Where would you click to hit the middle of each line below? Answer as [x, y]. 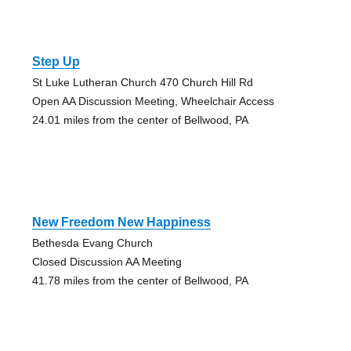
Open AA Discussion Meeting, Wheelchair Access [153, 101]
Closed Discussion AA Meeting [107, 261]
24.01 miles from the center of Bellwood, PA [140, 119]
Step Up [56, 61]
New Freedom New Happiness [121, 222]
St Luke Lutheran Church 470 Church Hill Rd [142, 82]
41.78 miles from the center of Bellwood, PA [140, 280]
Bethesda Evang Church [92, 242]
